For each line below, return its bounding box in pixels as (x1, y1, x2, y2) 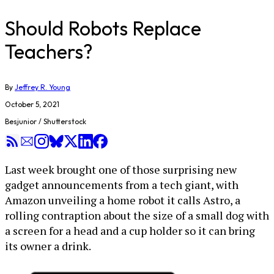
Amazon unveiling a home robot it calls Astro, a (5, 193, 240, 207)
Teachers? (5, 39, 93, 64)
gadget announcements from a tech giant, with (5, 177, 239, 192)
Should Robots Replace (5, 16, 201, 40)
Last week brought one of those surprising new (5, 162, 237, 177)
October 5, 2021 (5, 100, 59, 109)
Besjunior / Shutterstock (5, 117, 86, 126)
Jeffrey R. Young (15, 83, 70, 92)
